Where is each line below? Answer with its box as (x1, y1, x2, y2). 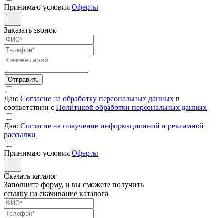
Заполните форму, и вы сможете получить (4, 180, 144, 189)
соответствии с (4, 103, 56, 111)
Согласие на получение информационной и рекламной (20, 121, 204, 130)
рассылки (4, 130, 36, 139)
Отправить (8, 75, 39, 83)
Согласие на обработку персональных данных (20, 94, 174, 103)
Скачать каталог (4, 171, 57, 180)
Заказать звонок (4, 25, 56, 34)
